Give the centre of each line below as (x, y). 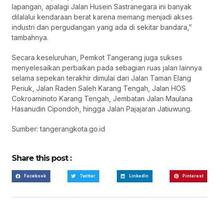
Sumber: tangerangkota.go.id (58, 129)
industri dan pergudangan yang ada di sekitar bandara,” (102, 27)
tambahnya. (30, 38)
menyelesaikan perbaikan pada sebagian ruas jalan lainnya (107, 68)
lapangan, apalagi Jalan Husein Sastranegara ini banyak (102, 7)
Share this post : (42, 158)
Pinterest (193, 176)
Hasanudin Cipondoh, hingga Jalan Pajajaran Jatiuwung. (102, 109)
